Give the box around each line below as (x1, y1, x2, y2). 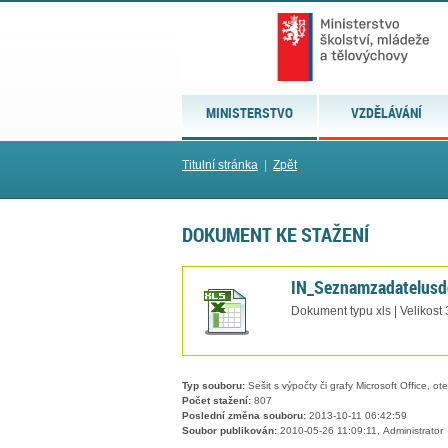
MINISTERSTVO (206, 103, 294, 122)
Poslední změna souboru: (182, 410, 306, 422)
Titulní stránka (182, 158, 258, 172)
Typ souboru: (182, 380, 245, 392)
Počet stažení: (182, 395, 251, 407)
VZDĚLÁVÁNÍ (351, 103, 423, 122)
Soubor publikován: (182, 425, 277, 437)
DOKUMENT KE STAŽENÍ (182, 220, 369, 249)
